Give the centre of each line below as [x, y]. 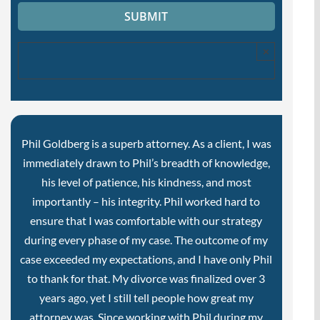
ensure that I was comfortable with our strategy [146, 221]
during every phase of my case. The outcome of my [146, 240]
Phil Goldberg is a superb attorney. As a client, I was [146, 144]
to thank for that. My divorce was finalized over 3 [146, 279]
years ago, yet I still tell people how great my [146, 298]
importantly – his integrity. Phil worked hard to [146, 201]
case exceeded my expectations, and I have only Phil [146, 259]
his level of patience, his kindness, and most [146, 182]
